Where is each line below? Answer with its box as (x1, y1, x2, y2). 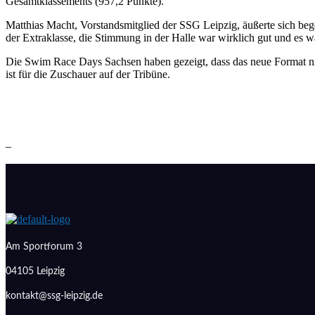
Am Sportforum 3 (6, 242, 82, 252)
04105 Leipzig (6, 266, 65, 276)
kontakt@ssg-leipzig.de (6, 291, 103, 301)
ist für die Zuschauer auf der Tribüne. (6, 68, 170, 80)
